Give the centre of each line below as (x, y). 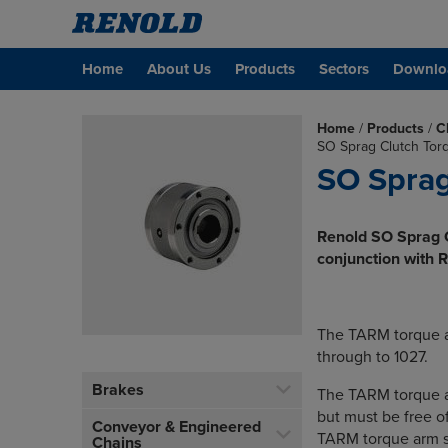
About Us (179, 69)
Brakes (118, 390)
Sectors (344, 69)
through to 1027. (372, 357)
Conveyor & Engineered (176, 427)
